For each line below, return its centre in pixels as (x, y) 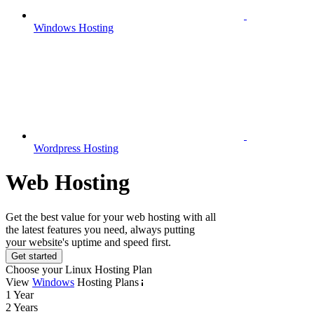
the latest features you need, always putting (100, 229)
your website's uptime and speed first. (88, 242)
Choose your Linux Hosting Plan (79, 269)
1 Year (20, 294)
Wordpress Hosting (76, 148)
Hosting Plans (108, 282)
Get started (34, 256)
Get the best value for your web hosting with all (111, 217)
